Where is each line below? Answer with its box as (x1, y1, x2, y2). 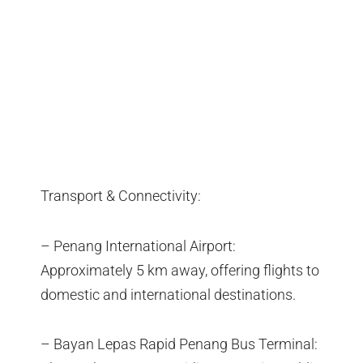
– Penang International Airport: (41, 237, 236, 254)
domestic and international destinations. (41, 285, 296, 303)
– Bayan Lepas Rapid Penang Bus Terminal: (41, 335, 318, 353)
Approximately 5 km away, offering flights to (41, 261, 319, 279)
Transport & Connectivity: (41, 187, 201, 205)
